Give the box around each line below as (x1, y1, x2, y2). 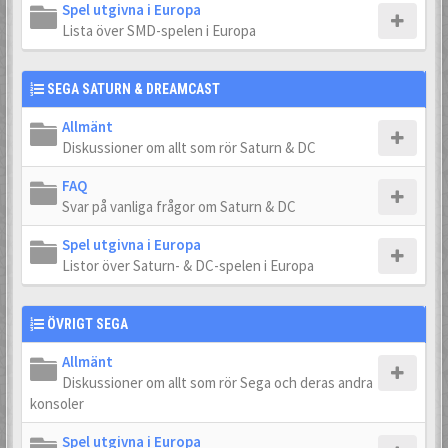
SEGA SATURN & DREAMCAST (47, 81, 220, 97)
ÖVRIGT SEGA (47, 316, 128, 332)
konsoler (30, 394, 84, 413)
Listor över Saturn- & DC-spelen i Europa (62, 256, 314, 275)
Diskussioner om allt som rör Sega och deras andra (62, 373, 373, 392)
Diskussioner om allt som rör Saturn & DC (62, 138, 316, 157)
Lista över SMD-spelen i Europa (62, 21, 256, 40)
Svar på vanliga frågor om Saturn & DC (62, 197, 296, 216)
